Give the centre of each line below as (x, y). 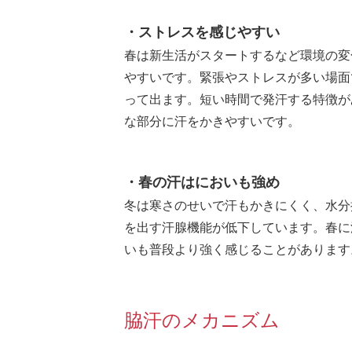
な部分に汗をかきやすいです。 (212, 121)
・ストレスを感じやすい (202, 32)
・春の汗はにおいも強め (202, 182)
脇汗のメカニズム (202, 320)
